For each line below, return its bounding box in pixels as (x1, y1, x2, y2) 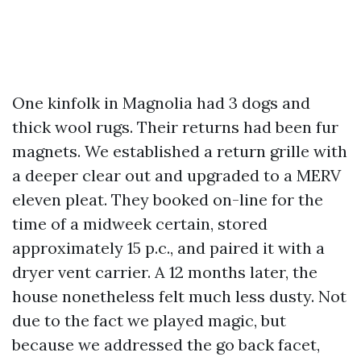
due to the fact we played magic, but (12, 310, 286, 331)
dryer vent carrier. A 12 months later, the (12, 262, 317, 283)
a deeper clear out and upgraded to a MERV (12, 165, 341, 186)
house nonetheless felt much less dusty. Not (12, 286, 346, 307)
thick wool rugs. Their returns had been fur (12, 117, 338, 138)
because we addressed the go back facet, (12, 334, 320, 355)
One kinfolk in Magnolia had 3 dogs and (12, 93, 310, 114)
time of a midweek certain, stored (12, 214, 268, 234)
